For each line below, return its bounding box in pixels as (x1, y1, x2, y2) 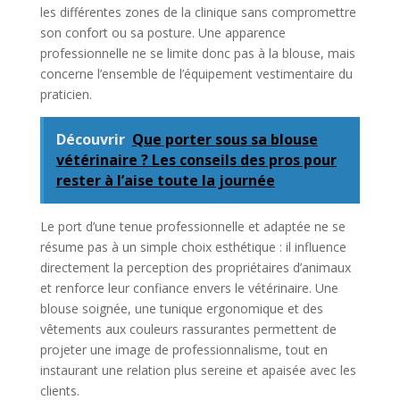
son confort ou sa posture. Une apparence (39, 24, 286, 42)
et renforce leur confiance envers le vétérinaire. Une (39, 279, 338, 297)
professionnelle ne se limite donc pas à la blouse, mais (39, 45, 355, 62)
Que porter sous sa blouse (131, 129, 318, 150)
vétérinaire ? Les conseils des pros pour (55, 150, 337, 171)
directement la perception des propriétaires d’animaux (39, 259, 351, 277)
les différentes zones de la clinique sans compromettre (39, 4, 356, 21)
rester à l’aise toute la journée (55, 171, 275, 191)
